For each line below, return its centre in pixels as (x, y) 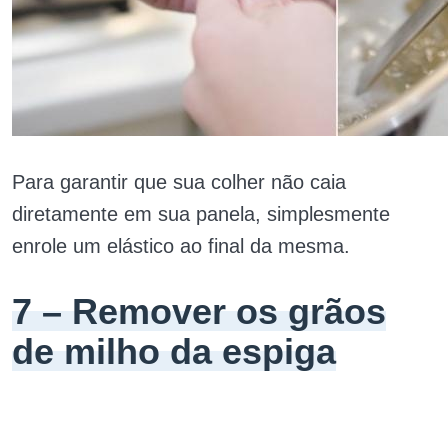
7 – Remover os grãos (199, 311)
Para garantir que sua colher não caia (179, 182)
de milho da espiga (174, 351)
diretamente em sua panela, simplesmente (201, 214)
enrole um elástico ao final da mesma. (181, 246)
